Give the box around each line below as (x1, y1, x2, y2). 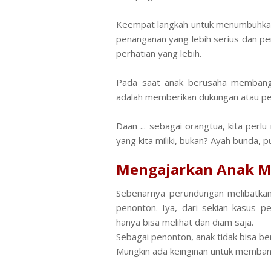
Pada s (116, 76, 147, 88)
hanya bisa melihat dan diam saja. (116, 216, 253, 228)
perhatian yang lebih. (116, 47, 204, 59)
